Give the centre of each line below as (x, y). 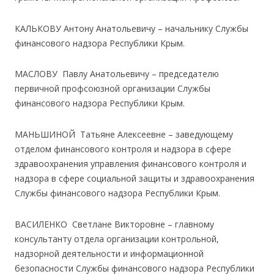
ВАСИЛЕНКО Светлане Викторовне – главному (114, 224)
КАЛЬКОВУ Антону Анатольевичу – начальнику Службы (131, 28)
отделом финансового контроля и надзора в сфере (123, 149)
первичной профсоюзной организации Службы (113, 89)
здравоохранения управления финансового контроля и (131, 164)
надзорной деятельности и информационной (109, 253)
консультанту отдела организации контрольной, (117, 239)
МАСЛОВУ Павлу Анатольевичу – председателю (117, 74)
